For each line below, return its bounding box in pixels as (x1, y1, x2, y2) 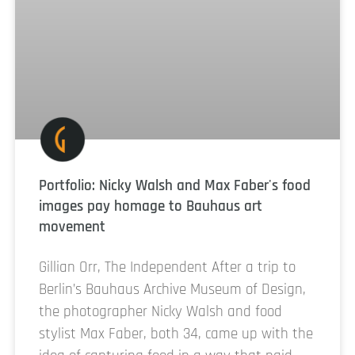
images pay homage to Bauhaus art (39, 197, 262, 217)
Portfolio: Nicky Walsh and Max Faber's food (39, 176, 311, 197)
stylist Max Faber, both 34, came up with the (39, 324, 313, 345)
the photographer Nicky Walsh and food (39, 302, 282, 323)
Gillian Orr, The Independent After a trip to (39, 258, 296, 278)
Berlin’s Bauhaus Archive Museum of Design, (39, 280, 306, 300)
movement (39, 217, 105, 238)
